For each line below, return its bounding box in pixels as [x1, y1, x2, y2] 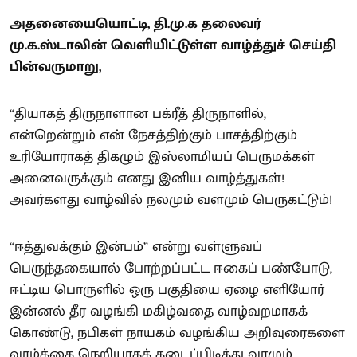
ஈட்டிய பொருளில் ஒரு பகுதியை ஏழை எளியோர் [10, 277, 324, 302]
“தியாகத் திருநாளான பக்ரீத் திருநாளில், [10, 101, 266, 126]
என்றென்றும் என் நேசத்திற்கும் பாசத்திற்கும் [10, 123, 297, 147]
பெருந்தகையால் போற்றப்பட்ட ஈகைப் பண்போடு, [10, 256, 332, 280]
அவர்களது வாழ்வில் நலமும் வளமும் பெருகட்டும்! [10, 187, 332, 212]
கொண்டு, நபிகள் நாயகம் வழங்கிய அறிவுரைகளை [10, 320, 345, 345]
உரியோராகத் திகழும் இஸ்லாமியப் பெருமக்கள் [10, 144, 315, 169]
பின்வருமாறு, [10, 54, 101, 79]
